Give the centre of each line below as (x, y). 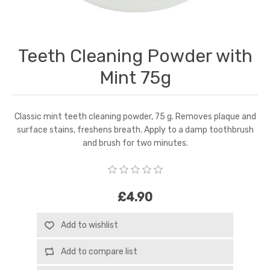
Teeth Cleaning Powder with (135, 56)
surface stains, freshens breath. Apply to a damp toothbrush (135, 130)
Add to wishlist (89, 225)
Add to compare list (99, 252)
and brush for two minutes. (135, 143)
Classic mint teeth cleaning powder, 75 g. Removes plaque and (135, 116)
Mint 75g (135, 77)
